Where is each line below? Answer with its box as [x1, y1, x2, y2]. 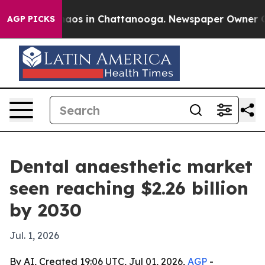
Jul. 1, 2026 [9, 230, 59, 241]
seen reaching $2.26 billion [9, 177, 248, 199]
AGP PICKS [7, 14, 55, 24]
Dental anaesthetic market [9, 155, 253, 177]
